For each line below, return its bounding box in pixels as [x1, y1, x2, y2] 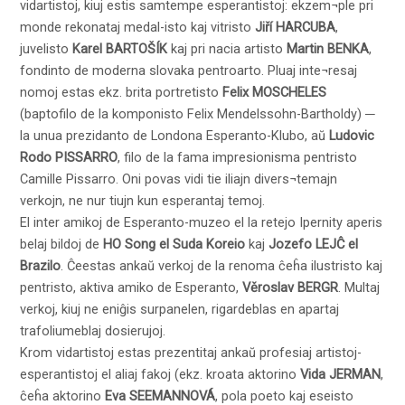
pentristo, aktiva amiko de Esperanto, [20, 278, 243, 296]
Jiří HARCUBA [255, 18, 336, 35]
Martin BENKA [287, 40, 370, 57]
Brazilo [20, 257, 61, 274]
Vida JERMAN [300, 365, 381, 382]
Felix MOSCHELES [222, 83, 327, 100]
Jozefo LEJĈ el [268, 235, 359, 252]
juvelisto [20, 40, 73, 57]
